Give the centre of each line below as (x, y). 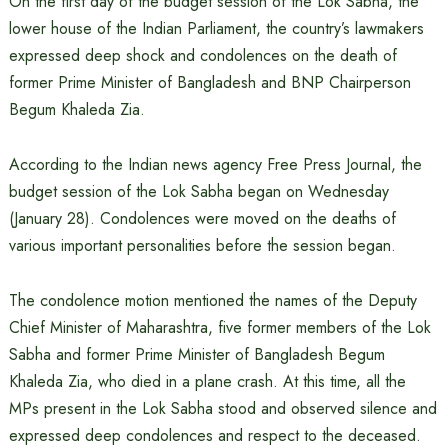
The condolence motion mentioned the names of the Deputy (212, 300)
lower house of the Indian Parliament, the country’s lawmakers (216, 28)
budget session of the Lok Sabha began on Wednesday (198, 191)
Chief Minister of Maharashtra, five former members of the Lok (219, 327)
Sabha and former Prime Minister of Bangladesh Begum (196, 354)
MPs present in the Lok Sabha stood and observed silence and (222, 408)
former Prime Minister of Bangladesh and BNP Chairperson (209, 82)
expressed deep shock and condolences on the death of (202, 55)
